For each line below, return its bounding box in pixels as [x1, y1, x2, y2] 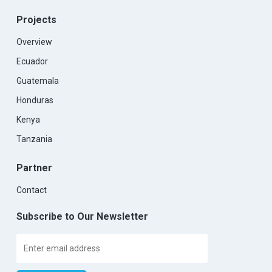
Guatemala [16, 76, 59, 86]
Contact [16, 185, 47, 195]
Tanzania [16, 134, 52, 144]
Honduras [16, 95, 53, 105]
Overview [16, 37, 52, 47]
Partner [16, 162, 52, 174]
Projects [16, 14, 56, 25]
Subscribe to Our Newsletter [16, 211, 148, 222]
